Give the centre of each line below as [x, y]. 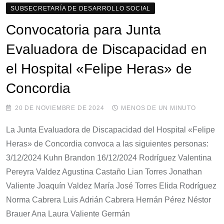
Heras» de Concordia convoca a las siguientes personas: [107, 143]
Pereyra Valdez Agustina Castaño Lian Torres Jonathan [104, 171]
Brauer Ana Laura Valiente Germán [68, 213]
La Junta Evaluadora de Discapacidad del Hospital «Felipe [110, 129]
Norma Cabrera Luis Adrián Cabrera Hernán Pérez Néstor [108, 199]
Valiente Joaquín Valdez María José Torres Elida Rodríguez [111, 185]
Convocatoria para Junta [83, 29]
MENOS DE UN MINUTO [158, 108]
